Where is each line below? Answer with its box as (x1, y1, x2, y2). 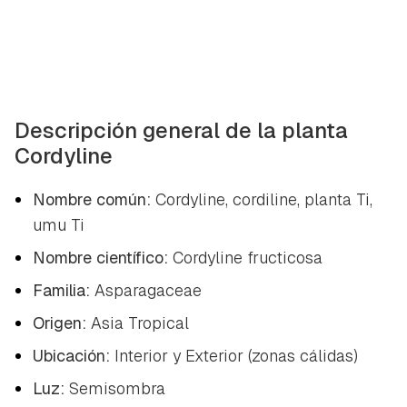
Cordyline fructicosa (173, 246, 323, 268)
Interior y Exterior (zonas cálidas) (114, 344, 358, 366)
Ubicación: (33, 344, 114, 366)
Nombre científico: (33, 246, 173, 268)
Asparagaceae (94, 279, 202, 301)
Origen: (33, 312, 91, 333)
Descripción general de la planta (15, 115, 348, 144)
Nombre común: (33, 188, 155, 210)
